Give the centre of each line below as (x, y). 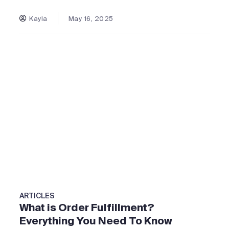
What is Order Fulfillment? (87, 208)
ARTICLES (37, 196)
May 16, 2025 (91, 18)
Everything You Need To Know (96, 221)
